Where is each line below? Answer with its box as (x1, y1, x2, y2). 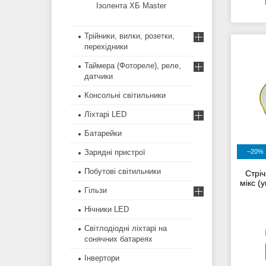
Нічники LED (84, 205, 129, 214)
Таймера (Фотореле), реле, (84, 61, 181, 71)
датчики (84, 72, 113, 81)
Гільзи (84, 186, 107, 195)
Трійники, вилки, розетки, (84, 31, 175, 41)
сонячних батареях (84, 235, 153, 244)
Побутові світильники (84, 167, 161, 176)
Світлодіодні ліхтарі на (84, 224, 167, 233)
